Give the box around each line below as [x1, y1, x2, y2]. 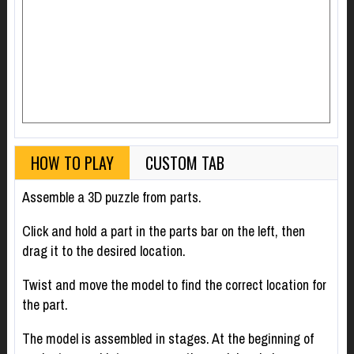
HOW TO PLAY [30, 151, 114, 175]
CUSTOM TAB [145, 151, 224, 175]
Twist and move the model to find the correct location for [21, 275, 326, 296]
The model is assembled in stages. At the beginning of [21, 329, 314, 349]
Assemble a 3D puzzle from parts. [21, 187, 201, 208]
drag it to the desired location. [21, 241, 186, 262]
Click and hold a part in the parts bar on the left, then [21, 221, 305, 242]
